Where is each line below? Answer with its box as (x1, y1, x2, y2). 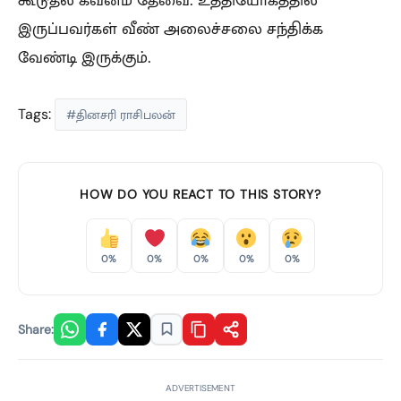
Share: (18, 320, 54, 337)
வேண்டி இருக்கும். (18, 46, 151, 68)
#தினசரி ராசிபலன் (66, 106, 175, 123)
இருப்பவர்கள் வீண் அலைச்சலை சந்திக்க (18, 17, 323, 39)
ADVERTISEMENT (166, 381, 235, 394)
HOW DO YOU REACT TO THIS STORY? (80, 185, 321, 202)
